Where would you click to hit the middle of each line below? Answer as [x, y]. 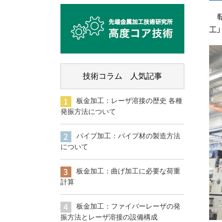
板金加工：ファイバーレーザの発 [128, 206]
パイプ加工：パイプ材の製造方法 [128, 136]
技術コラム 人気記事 [122, 76]
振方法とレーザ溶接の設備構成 [109, 217]
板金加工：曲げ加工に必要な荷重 [128, 171]
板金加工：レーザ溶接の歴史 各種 [129, 101]
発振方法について [88, 111]
